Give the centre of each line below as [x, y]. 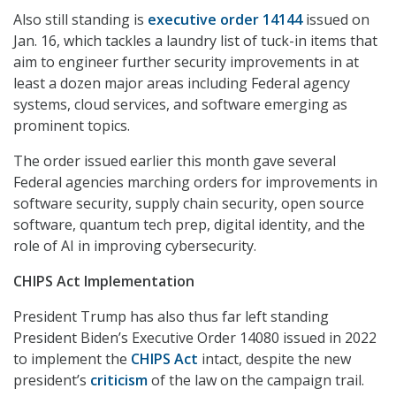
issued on [336, 20]
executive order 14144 [225, 20]
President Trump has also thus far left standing [171, 317]
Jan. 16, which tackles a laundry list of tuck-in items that [195, 41]
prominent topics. [72, 126]
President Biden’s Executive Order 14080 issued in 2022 [195, 338]
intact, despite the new [274, 359]
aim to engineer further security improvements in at [186, 62]
